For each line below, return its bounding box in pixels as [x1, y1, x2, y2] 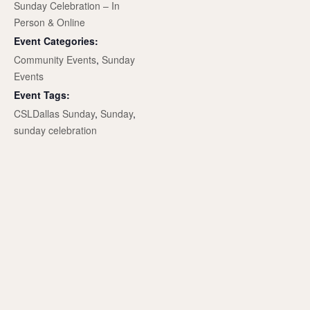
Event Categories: [14, 34, 98, 48]
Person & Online [14, 15, 85, 30]
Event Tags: [14, 88, 70, 102]
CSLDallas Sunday [14, 107, 95, 121]
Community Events [14, 53, 96, 67]
